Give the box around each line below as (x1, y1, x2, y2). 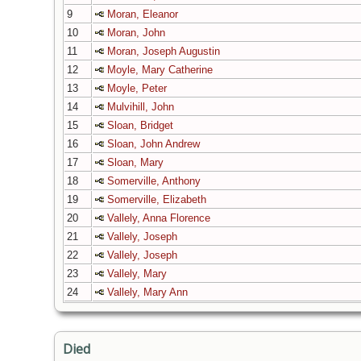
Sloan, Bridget (107, 119, 173, 132)
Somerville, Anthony (107, 175, 201, 188)
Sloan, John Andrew (107, 138, 200, 151)
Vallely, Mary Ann (107, 286, 188, 299)
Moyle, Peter (107, 82, 167, 95)
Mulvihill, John (107, 101, 174, 114)
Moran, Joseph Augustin (107, 45, 220, 58)
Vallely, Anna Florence (107, 212, 210, 225)
